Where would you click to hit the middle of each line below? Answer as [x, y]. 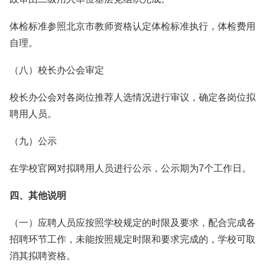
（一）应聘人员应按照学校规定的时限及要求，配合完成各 [132, 223]
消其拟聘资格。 [43, 256]
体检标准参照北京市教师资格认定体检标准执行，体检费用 [132, 26]
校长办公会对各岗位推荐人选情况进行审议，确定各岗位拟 [132, 97]
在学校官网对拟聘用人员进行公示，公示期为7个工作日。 [130, 168]
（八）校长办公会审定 [57, 70]
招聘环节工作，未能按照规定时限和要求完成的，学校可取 [132, 239]
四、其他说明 [38, 195]
